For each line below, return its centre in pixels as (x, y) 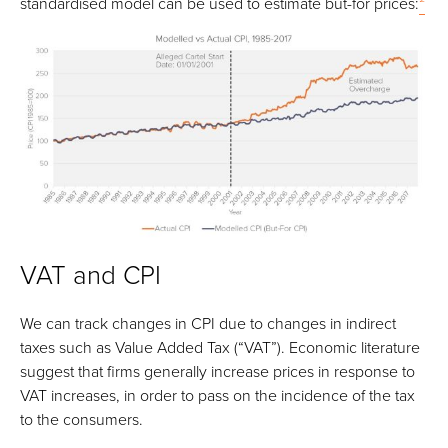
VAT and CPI (90, 274)
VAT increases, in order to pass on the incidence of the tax (217, 395)
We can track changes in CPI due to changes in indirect (208, 323)
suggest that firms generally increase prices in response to (217, 371)
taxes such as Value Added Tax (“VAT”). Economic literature (220, 347)
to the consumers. (81, 419)
